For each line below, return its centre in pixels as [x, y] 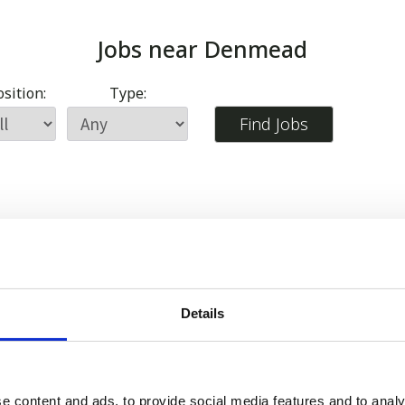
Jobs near [151, 49]
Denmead [256, 49]
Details [202, 313]
